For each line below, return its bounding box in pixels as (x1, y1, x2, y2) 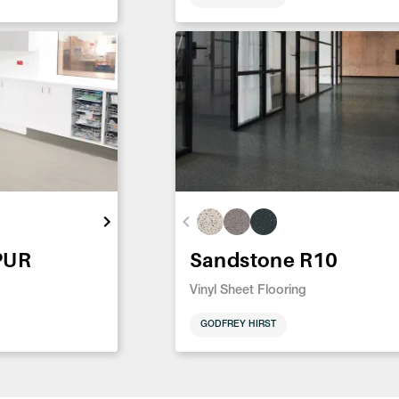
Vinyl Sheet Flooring (189, 285, 306, 298)
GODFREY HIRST (199, 320, 276, 330)
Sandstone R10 (189, 248, 338, 273)
